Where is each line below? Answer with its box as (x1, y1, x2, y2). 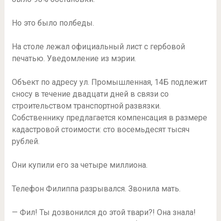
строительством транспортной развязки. (11, 101, 161, 111)
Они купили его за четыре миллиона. (11, 160, 147, 170)
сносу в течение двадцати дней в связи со (11, 89, 169, 99)
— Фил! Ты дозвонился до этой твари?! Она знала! (11, 208, 196, 218)
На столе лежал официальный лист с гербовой (11, 42, 185, 52)
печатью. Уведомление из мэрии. (11, 54, 136, 64)
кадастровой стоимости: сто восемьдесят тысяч (11, 125, 189, 135)
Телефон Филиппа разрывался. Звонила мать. (11, 184, 181, 194)
